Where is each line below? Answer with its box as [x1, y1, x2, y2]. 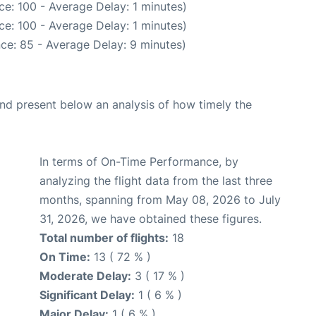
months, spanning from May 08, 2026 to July [39, 192, 281, 207]
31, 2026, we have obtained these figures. [39, 211, 262, 226]
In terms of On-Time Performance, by [39, 154, 238, 169]
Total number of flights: [39, 230, 169, 245]
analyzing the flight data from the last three [39, 173, 272, 188]
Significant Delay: [39, 287, 135, 302]
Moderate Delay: [39, 268, 131, 283]
